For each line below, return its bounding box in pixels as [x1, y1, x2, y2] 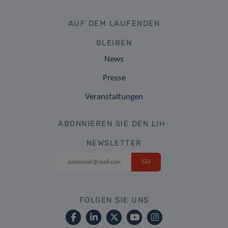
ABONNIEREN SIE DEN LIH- [58, 119, 170, 128]
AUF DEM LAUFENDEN [68, 18, 160, 28]
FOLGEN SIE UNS [79, 195, 149, 205]
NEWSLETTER [86, 138, 142, 148]
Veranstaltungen [85, 92, 143, 101]
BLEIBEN [96, 38, 132, 47]
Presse [102, 73, 126, 82]
